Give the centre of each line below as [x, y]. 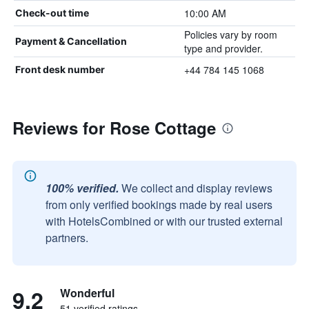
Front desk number [60, 69]
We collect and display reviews [197, 188]
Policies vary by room [230, 34]
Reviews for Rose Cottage [114, 128]
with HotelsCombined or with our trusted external [164, 221]
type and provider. [223, 48]
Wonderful [87, 293]
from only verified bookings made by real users [159, 205]
